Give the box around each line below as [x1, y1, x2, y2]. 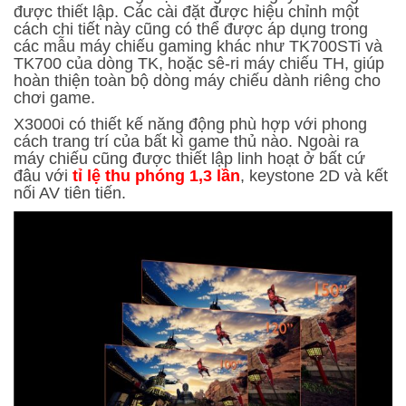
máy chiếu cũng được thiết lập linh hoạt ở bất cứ [14, 149, 365, 168]
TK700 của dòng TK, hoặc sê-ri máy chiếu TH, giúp [14, 53, 384, 72]
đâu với [14, 166, 72, 185]
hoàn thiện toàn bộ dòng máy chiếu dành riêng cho [14, 71, 381, 90]
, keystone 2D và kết [240, 166, 388, 185]
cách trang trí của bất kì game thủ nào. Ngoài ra [14, 131, 359, 150]
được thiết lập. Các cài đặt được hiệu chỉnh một [14, 2, 359, 21]
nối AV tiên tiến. [14, 183, 126, 202]
